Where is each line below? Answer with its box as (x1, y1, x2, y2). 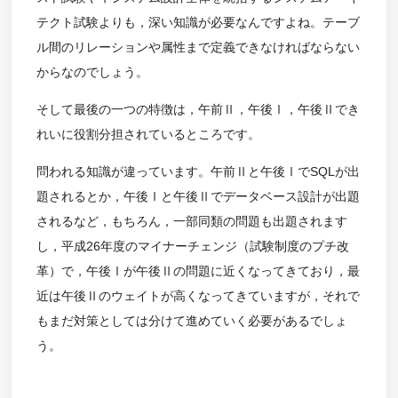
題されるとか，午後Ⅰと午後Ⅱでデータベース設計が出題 (36, 189, 360, 204)
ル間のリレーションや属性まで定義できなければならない (36, 40, 360, 55)
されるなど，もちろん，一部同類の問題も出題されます (36, 214, 347, 229)
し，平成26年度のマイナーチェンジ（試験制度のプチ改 (36, 239, 349, 254)
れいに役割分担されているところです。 (36, 127, 260, 142)
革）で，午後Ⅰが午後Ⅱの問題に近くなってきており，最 (36, 264, 360, 279)
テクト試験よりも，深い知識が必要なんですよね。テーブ (36, 15, 360, 30)
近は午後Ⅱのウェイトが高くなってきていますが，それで (36, 289, 360, 304)
